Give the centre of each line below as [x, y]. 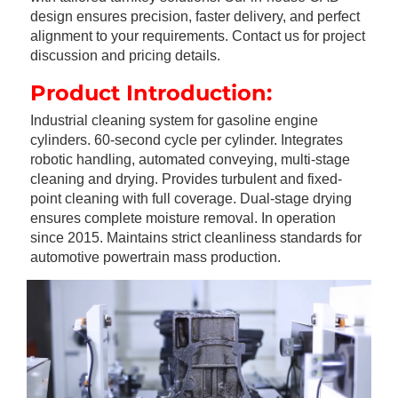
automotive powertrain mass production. [155, 257]
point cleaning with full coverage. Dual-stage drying [191, 199]
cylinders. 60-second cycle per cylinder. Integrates [187, 140]
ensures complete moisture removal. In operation [183, 218]
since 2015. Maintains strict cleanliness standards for [196, 238]
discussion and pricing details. [125, 56]
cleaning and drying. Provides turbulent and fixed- [186, 179]
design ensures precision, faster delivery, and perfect [195, 16]
